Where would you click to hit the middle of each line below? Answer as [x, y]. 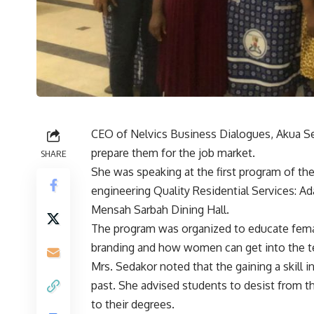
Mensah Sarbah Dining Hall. [160, 210]
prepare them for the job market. [173, 153]
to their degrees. [133, 305]
